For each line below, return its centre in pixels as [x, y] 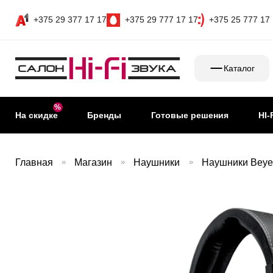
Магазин [93, 162]
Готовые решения [190, 115]
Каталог [239, 68]
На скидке [36, 115]
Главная [34, 162]
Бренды [105, 115]
